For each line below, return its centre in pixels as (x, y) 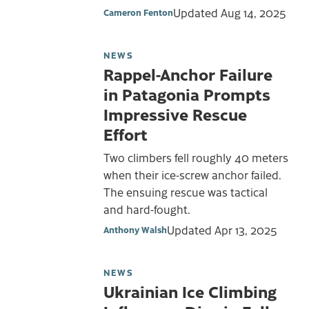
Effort (126, 134)
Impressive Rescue (175, 114)
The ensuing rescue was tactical (186, 191)
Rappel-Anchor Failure (188, 74)
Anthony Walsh (135, 229)
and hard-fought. (147, 209)
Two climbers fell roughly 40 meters (196, 157)
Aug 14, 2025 (253, 13)
